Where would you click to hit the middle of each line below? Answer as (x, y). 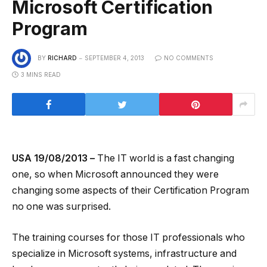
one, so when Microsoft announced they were (115, 175)
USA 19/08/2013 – (55, 159)
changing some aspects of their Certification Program (131, 191)
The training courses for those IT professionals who (128, 237)
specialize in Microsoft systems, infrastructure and (124, 253)
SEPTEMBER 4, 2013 (114, 58)
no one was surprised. (61, 207)
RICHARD (62, 58)
